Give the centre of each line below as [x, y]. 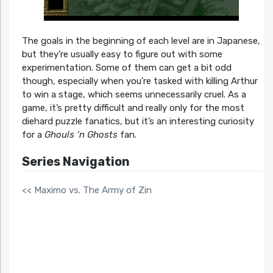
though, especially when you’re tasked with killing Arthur [140, 81]
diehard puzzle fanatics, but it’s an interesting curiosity [138, 122]
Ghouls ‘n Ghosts [81, 135]
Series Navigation [76, 162]
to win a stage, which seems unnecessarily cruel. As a [134, 95]
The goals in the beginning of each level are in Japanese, [141, 41]
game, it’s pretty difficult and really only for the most [133, 108]
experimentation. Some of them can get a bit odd [126, 68]
